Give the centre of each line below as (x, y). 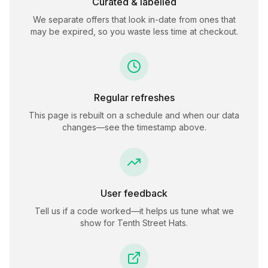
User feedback (134, 193)
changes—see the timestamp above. (134, 127)
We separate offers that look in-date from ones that (134, 19)
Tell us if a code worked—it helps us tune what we (134, 211)
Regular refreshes (134, 98)
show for (99, 223)
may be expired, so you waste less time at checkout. (134, 31)
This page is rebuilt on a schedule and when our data (134, 115)
